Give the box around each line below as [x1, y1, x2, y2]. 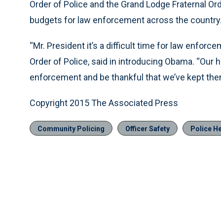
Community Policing [37, 125, 105, 133]
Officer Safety [125, 125, 170, 133]
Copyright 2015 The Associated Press [30, 98, 178, 109]
